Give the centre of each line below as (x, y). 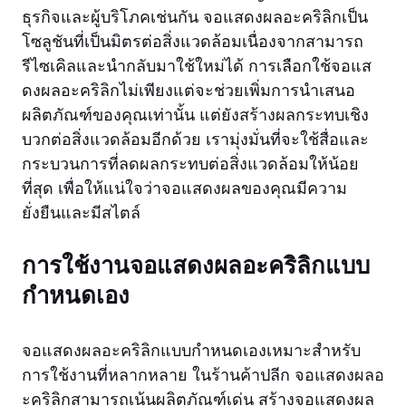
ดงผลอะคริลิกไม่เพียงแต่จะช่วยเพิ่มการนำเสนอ (188, 90)
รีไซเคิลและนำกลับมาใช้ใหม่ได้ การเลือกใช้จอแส (197, 66)
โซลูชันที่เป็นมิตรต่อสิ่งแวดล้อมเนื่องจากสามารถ (193, 41)
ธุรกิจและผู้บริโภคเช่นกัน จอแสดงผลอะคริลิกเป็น (195, 17)
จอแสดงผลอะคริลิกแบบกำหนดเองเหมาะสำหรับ (191, 350)
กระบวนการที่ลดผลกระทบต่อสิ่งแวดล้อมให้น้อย (190, 164)
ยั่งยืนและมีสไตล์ (81, 213)
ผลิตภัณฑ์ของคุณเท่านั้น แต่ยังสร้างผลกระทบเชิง (195, 115)
